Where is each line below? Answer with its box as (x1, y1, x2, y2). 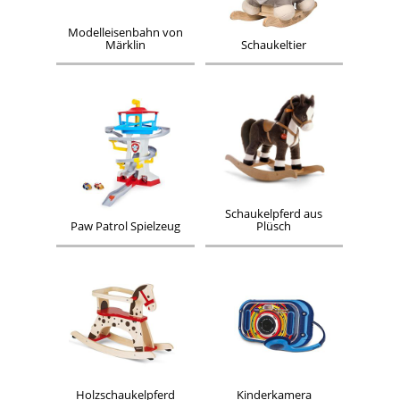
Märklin (105, 37, 146, 53)
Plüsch (256, 219, 292, 235)
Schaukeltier (241, 37, 307, 53)
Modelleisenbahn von (68, 24, 184, 40)
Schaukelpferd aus (225, 206, 323, 222)
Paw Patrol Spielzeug (71, 219, 181, 235)
